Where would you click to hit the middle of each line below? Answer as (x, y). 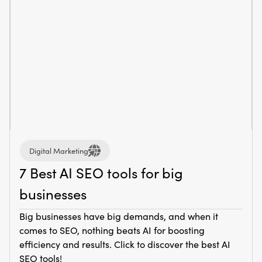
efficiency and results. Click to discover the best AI (125, 244)
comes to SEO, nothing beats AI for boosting (112, 230)
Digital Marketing (59, 150)
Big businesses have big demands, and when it (119, 216)
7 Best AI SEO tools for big (101, 173)
